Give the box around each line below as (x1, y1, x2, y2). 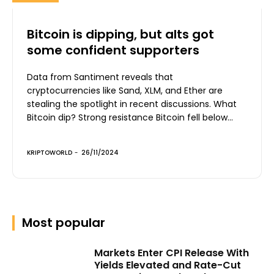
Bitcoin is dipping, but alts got (27, 25, 214, 43)
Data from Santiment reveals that (27, 70, 173, 83)
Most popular (22, 213, 105, 231)
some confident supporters (27, 41, 199, 59)
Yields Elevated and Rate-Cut (94, 257, 242, 272)
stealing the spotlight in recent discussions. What (27, 97, 237, 110)
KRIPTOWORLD (27, 147, 72, 157)
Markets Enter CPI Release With (94, 245, 250, 260)
